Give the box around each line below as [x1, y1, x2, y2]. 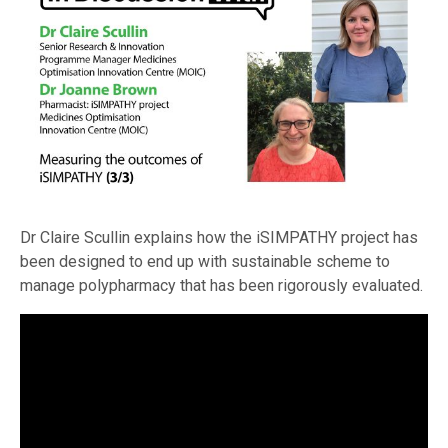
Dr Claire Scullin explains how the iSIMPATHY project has [20, 227, 418, 247]
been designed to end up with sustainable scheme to [20, 251, 390, 271]
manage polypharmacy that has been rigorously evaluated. [20, 275, 423, 295]
